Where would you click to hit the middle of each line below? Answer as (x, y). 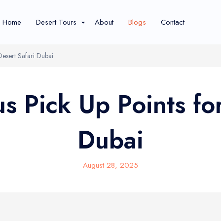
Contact (173, 22)
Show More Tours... (83, 136)
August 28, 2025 (110, 165)
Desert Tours (56, 22)
